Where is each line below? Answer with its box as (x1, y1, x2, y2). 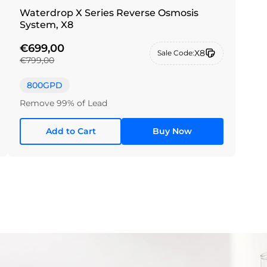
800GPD (27, 79, 63, 91)
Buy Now (153, 126, 193, 137)
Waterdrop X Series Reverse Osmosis (20, 7, 199, 19)
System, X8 (20, 19, 74, 31)
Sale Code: (157, 48, 194, 58)
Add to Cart (45, 126, 96, 137)
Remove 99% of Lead (20, 97, 108, 108)
